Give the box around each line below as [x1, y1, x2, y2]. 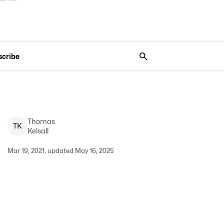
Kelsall [27, 126, 48, 135]
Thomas [27, 117, 55, 125]
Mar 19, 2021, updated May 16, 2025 [7, 146, 114, 154]
